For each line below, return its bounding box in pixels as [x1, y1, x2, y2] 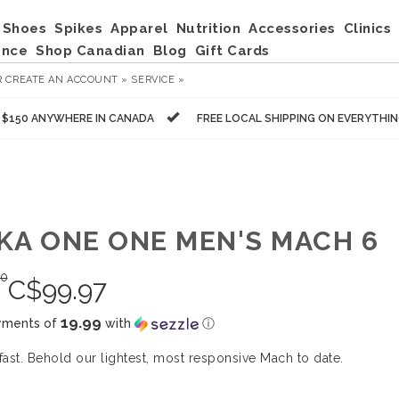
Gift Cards [194, 43, 270, 59]
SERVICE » [131, 74, 185, 85]
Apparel [110, 20, 168, 37]
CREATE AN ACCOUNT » [5, 74, 128, 85]
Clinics [343, 20, 391, 37]
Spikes [54, 20, 102, 37]
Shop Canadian [36, 43, 145, 59]
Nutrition [175, 20, 240, 37]
